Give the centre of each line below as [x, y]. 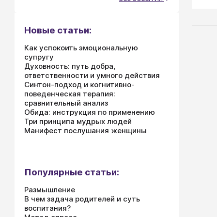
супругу [39, 57]
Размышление [50, 190]
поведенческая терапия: [70, 94]
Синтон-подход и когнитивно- [79, 85]
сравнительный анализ [66, 103]
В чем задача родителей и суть [82, 199]
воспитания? [47, 208]
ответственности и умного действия [92, 75]
